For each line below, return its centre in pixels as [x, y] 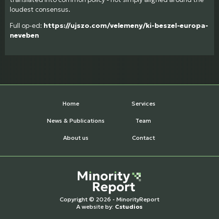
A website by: [96, 207]
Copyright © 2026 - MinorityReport [109, 199]
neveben [24, 36]
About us [76, 138]
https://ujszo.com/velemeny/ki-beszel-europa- [126, 26]
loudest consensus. [40, 9]
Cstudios [129, 207]
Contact [143, 138]
